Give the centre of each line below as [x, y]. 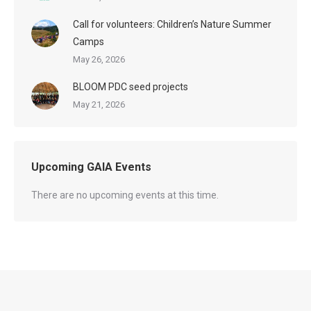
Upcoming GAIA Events [91, 167]
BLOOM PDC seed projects [131, 86]
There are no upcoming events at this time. [125, 195]
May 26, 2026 [99, 59]
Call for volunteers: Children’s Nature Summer [172, 24]
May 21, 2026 [99, 104]
